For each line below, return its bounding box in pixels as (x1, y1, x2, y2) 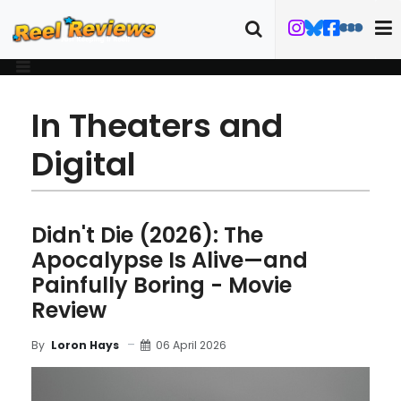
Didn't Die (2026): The (31, 220, 263, 250)
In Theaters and (31, 103, 283, 149)
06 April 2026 (156, 337, 226, 353)
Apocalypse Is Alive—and (31, 245, 308, 275)
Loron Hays (51, 337, 119, 353)
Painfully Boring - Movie (31, 270, 292, 300)
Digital (31, 141, 136, 187)
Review (31, 295, 107, 325)
